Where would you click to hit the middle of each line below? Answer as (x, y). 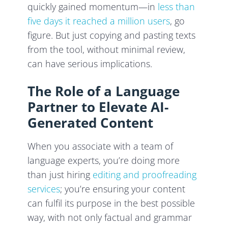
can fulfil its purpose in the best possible (111, 203)
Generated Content (91, 123)
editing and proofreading (145, 175)
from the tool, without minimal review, (107, 50)
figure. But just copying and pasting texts (112, 35)
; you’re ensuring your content (123, 189)
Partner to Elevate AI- (98, 107)
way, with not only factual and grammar (110, 218)
